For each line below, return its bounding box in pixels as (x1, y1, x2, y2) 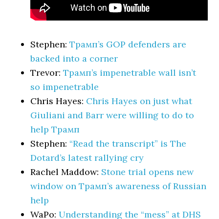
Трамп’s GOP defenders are (69, 39, 187, 50)
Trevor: (30, 67, 64, 78)
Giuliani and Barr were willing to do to (30, 109, 195, 121)
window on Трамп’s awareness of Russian (30, 180, 207, 192)
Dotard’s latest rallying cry (30, 152, 144, 163)
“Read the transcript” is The (69, 138, 187, 149)
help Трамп (30, 124, 80, 135)
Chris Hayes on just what (86, 95, 193, 107)
